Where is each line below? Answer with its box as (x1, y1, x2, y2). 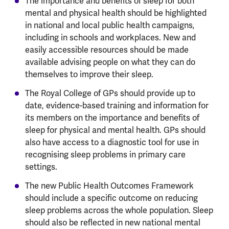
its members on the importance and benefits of (25, 112, 199, 123)
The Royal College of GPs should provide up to (25, 88, 195, 99)
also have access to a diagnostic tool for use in (25, 137, 199, 148)
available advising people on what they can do (25, 57, 195, 67)
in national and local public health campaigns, (25, 20, 195, 31)
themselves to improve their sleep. (25, 69, 153, 80)
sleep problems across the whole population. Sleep (25, 205, 213, 216)
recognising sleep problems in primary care (25, 149, 186, 160)
